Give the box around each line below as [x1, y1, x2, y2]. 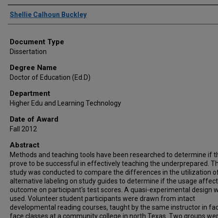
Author [8, 7, 32, 17]
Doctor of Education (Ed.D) [10, 73, 91, 81]
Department [10, 89, 50, 98]
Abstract [10, 141, 39, 149]
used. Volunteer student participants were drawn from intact [10, 195, 195, 202]
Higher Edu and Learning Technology [10, 99, 121, 107]
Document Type [10, 37, 64, 46]
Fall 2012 [10, 125, 37, 133]
